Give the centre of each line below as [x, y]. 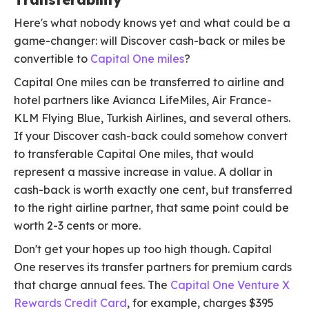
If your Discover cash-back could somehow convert [151, 136]
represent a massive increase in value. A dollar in [143, 172]
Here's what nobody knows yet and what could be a [152, 23]
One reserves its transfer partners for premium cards [153, 267]
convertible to [52, 59]
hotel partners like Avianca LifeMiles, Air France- [143, 100]
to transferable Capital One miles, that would [134, 154]
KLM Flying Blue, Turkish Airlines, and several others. [152, 118]
